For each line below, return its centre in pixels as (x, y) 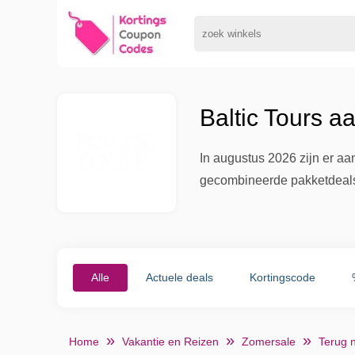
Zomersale (269, 342)
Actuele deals (180, 277)
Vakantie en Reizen (170, 342)
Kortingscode (283, 277)
